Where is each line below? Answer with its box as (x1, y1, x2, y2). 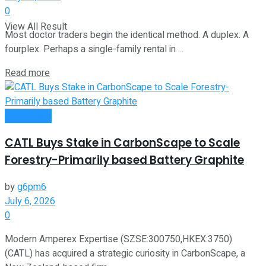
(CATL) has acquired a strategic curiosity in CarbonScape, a (5, 246, 245, 261)
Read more (5, 66, 50, 81)
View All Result (5, 20, 67, 34)
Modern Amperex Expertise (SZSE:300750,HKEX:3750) (5, 232, 232, 246)
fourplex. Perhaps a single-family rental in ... (5, 42, 183, 57)
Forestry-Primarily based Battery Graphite (5, 152, 244, 169)
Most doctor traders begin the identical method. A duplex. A (5, 28, 249, 43)
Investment (5, 109, 52, 123)
